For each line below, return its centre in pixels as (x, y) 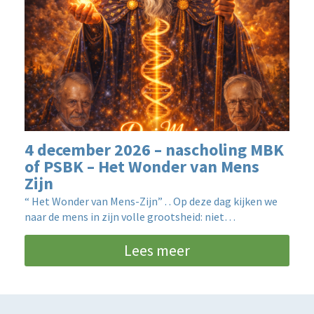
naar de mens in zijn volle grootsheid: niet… (130, 217)
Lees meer (157, 250)
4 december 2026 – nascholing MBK (154, 150)
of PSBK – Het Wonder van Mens (142, 166)
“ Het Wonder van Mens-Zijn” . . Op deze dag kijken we (151, 201)
